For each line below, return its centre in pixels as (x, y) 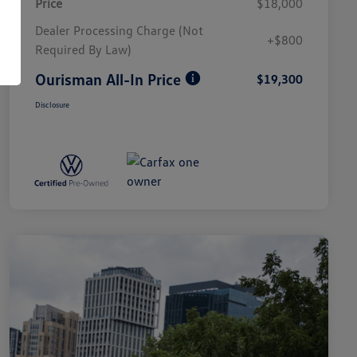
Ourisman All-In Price (108, 79)
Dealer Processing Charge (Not (119, 31)
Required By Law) (83, 50)
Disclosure (52, 105)
